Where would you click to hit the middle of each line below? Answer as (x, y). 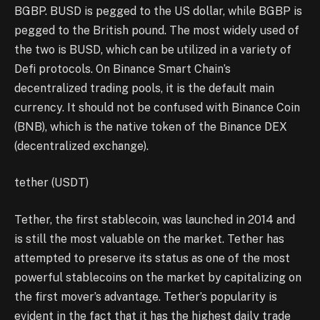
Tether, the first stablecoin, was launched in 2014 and (155, 219)
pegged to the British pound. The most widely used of (157, 30)
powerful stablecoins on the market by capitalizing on (158, 277)
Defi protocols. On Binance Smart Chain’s (122, 69)
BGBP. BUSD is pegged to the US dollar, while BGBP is (158, 11)
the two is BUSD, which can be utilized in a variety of (153, 49)
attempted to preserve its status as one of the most (152, 258)
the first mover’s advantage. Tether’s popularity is (146, 296)
